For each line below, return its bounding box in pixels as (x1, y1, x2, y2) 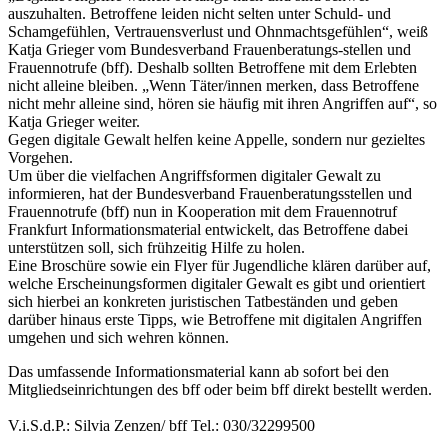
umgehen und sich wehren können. (8, 328, 229, 346)
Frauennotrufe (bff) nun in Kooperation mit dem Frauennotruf (8, 202, 397, 220)
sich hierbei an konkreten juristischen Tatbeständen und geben (8, 292, 398, 310)
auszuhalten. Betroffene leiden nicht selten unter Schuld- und (8, 4, 391, 22)
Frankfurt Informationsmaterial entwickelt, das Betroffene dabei (8, 220, 408, 238)
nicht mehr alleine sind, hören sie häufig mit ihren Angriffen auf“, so (8, 94, 437, 112)
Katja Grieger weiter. (8, 112, 140, 130)
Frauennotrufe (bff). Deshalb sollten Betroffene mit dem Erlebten (8, 58, 417, 76)
